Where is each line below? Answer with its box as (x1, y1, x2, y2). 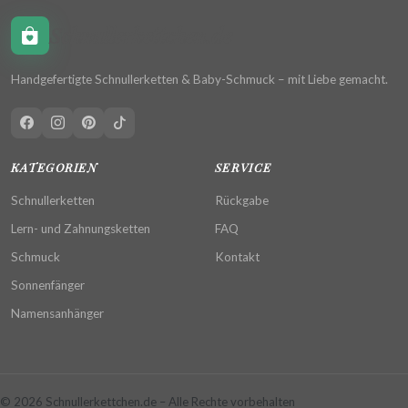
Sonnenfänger (11, 278, 85, 293)
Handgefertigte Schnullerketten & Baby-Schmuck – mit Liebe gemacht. (11, 71, 388, 87)
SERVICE (215, 158, 272, 175)
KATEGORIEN (11, 158, 97, 175)
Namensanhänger (11, 306, 104, 321)
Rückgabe (215, 192, 269, 208)
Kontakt (215, 249, 260, 264)
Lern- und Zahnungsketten (11, 220, 150, 236)
